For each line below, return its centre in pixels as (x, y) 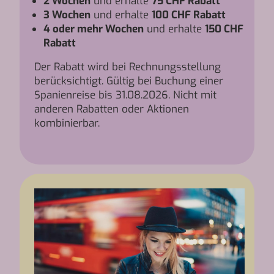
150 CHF (224, 29)
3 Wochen (67, 15)
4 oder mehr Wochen (94, 29)
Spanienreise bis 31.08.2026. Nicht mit (125, 95)
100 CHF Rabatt (189, 15)
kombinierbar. (67, 123)
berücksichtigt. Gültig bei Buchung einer (129, 81)
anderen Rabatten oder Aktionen (112, 109)
